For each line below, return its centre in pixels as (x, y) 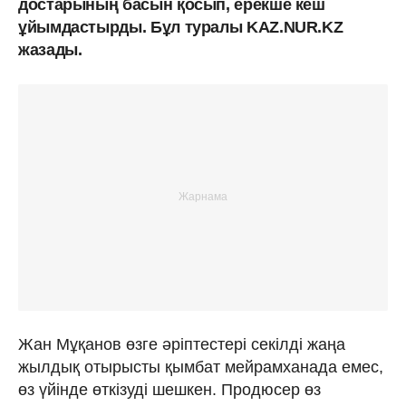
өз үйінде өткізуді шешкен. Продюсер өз (169, 389)
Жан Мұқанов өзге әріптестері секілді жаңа (182, 344)
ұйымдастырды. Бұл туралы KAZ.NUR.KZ (181, 27)
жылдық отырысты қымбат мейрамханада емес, (201, 367)
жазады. (50, 49)
